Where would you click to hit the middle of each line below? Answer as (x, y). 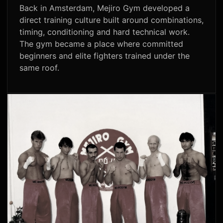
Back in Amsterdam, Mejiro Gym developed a (105, 8)
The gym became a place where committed (101, 44)
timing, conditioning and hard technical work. (105, 32)
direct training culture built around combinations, (111, 20)
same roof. (39, 68)
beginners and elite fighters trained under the (105, 56)
